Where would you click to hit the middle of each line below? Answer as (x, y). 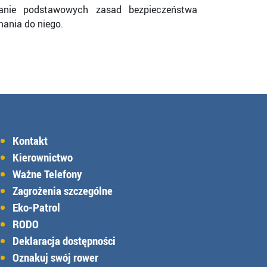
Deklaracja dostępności (64, 241)
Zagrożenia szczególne (63, 191)
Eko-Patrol (36, 207)
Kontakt (30, 141)
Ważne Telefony (47, 174)
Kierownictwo (43, 157)
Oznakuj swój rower (55, 257)
